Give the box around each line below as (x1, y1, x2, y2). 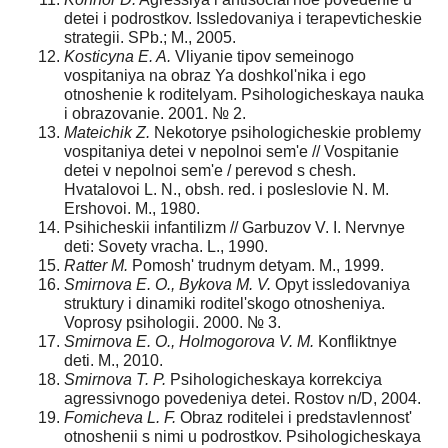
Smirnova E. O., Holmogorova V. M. (64, 332, 314, 350)
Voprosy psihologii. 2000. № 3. (64, 313, 281, 331)
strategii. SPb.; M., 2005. (64, 28, 236, 46)
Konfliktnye (314, 332, 397, 350)
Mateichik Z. (64, 123, 150, 141)
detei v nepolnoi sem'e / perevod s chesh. (64, 161, 356, 179)
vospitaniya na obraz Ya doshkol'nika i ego (64, 66, 366, 84)
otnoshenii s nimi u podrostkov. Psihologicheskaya (64, 427, 421, 445)
